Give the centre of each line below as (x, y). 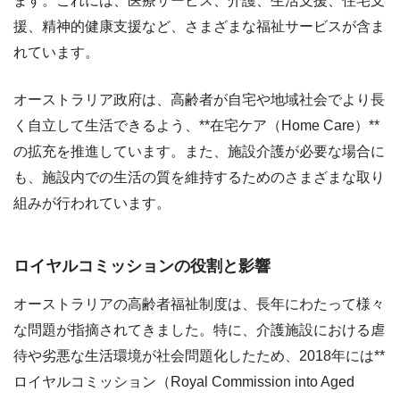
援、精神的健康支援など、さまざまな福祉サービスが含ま (199, 26)
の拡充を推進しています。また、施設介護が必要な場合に (199, 151)
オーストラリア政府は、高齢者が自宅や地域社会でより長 (199, 99)
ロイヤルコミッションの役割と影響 (142, 267)
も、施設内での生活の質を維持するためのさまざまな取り (199, 177)
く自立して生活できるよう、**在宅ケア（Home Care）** (196, 125)
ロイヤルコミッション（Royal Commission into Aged (184, 382)
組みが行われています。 (92, 203)
